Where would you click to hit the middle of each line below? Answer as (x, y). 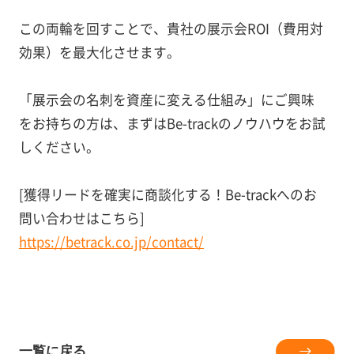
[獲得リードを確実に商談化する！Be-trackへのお (168, 195)
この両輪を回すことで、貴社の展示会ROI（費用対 (171, 29)
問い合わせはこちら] (81, 218)
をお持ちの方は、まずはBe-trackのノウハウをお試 (172, 124)
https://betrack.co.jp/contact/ (111, 242)
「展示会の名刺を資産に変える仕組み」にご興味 (166, 100)
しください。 (59, 147)
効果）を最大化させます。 (99, 53)
